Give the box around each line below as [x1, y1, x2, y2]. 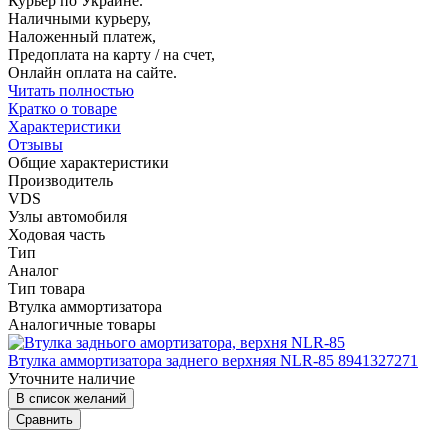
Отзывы [8, 136, 63, 154]
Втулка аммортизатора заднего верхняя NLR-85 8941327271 [8, 352, 418, 370]
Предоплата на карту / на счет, [8, 46, 215, 64]
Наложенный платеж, [8, 28, 156, 46]
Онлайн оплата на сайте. [8, 64, 177, 82]
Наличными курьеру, [8, 10, 151, 28]
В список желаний [16, 391, 126, 407]
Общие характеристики [8, 154, 169, 172]
